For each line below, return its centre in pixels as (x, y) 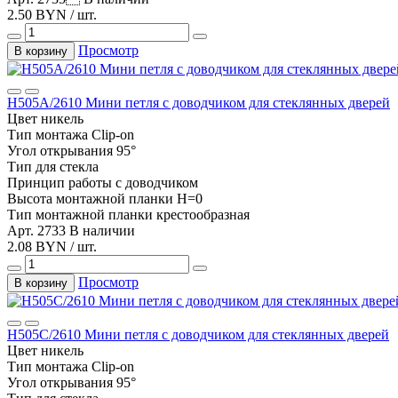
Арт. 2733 (38, 230)
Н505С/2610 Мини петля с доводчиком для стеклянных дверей (198, 334)
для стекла (67, 166)
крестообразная (203, 214)
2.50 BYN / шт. (52, 14)
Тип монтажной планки (80, 214)
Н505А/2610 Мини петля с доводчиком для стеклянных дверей (199, 102)
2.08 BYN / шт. (52, 246)
